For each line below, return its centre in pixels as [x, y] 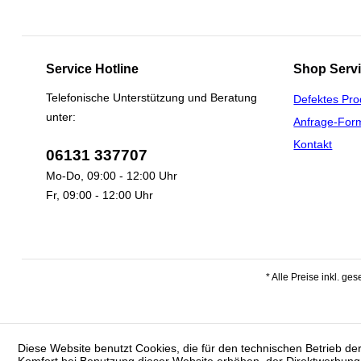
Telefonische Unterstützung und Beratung [151, 98]
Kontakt [313, 144]
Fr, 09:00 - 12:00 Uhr [99, 195]
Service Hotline [92, 69]
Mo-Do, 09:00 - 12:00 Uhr [111, 176]
